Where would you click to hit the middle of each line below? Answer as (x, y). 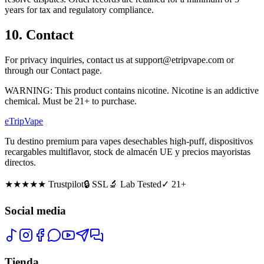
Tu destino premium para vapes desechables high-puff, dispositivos (129, 141)
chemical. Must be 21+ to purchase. (71, 101)
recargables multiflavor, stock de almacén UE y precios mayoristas (128, 152)
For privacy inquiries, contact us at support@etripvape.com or (119, 60)
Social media (35, 210)
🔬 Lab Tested (135, 184)
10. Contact (39, 35)
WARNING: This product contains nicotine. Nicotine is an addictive (132, 90)
